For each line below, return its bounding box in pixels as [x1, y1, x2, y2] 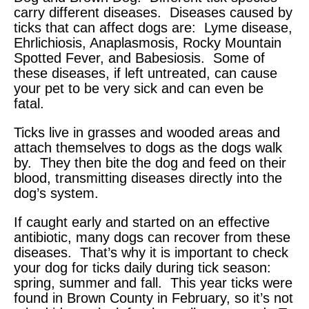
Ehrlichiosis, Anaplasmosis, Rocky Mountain [14, 35, 281, 51]
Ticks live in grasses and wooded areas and [14, 125, 280, 141]
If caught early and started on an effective [14, 215, 270, 230]
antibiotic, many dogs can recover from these [14, 230, 290, 246]
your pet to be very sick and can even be [14, 81, 263, 97]
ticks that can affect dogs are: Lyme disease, [14, 20, 292, 36]
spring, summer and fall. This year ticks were [14, 275, 292, 291]
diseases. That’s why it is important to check [14, 245, 288, 261]
